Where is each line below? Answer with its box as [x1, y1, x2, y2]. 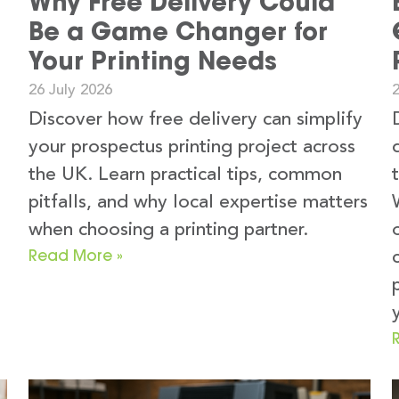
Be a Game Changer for [28, 15, 328, 46]
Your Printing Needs [28, 45, 277, 76]
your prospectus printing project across [28, 137, 355, 157]
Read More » [28, 245, 123, 265]
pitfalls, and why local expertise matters [28, 192, 368, 212]
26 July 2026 [28, 82, 112, 98]
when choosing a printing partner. [28, 220, 308, 240]
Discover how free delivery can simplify [28, 110, 362, 129]
